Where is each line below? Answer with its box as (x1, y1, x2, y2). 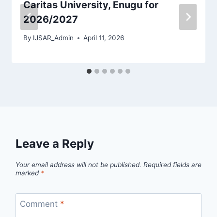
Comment (19, 199, 60, 209)
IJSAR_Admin (33, 34, 74, 42)
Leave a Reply (15, 137, 94, 151)
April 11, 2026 (83, 34, 124, 42)
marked (15, 169, 41, 177)
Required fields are (143, 161, 201, 169)
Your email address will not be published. (15, 161, 141, 169)
